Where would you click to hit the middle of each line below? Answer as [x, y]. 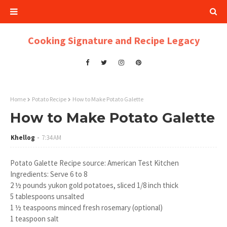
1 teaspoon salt [34, 219]
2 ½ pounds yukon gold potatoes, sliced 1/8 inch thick [94, 185]
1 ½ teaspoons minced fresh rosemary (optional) [86, 207]
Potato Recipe [49, 99]
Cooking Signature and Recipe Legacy [113, 40]
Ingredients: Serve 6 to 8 [49, 174]
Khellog [23, 138]
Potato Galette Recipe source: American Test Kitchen [94, 163]
